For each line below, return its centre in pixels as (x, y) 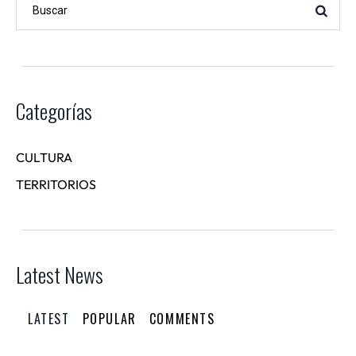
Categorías (54, 110)
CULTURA (44, 157)
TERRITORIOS (56, 184)
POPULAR (109, 318)
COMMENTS (182, 318)
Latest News (60, 274)
